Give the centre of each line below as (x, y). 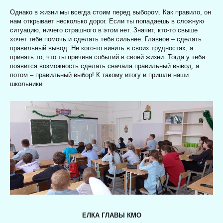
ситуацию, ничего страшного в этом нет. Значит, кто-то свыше (104, 30)
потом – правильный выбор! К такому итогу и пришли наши (99, 75)
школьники (26, 84)
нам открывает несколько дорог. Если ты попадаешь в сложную (107, 21)
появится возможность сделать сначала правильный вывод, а (105, 66)
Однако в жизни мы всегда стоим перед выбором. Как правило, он (111, 12)
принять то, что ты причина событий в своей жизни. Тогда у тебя (108, 57)
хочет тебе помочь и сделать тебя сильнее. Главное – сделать (106, 39)
